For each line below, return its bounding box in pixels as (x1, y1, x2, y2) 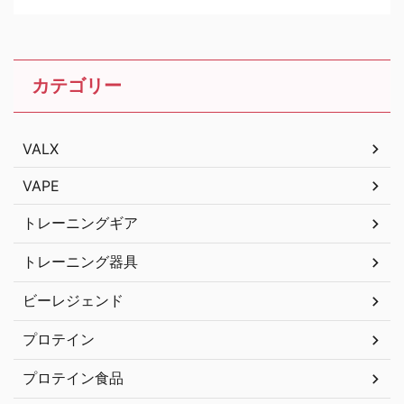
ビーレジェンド (23, 291, 124, 310)
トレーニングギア (23, 214, 138, 233)
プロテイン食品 (23, 369, 124, 388)
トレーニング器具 (23, 252, 138, 271)
